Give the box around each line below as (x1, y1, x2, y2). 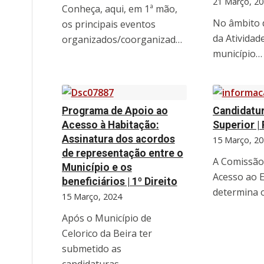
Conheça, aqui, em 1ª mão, (61, 2, 177, 15)
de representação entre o (61, 147, 183, 159)
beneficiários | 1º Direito (61, 175, 177, 187)
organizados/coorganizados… (175, 32, 182, 46)
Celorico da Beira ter (61, 226, 152, 240)
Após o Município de (61, 211, 151, 225)
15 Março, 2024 (61, 190, 122, 202)
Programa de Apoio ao (61, 104, 168, 117)
